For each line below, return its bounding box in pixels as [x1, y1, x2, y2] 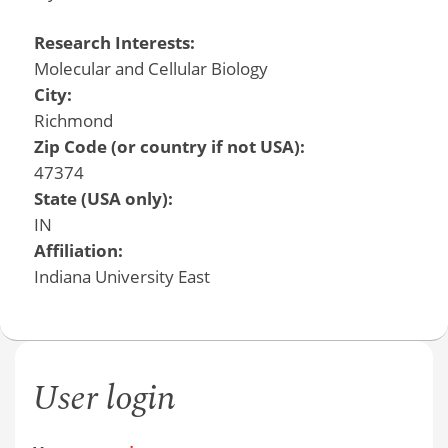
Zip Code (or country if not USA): [33, 134, 309, 158]
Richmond [33, 108, 113, 132]
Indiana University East [33, 264, 210, 288]
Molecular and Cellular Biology [33, 56, 268, 80]
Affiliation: [33, 238, 127, 262]
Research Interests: [33, 30, 199, 54]
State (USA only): [33, 186, 177, 210]
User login [31, 372, 176, 426]
